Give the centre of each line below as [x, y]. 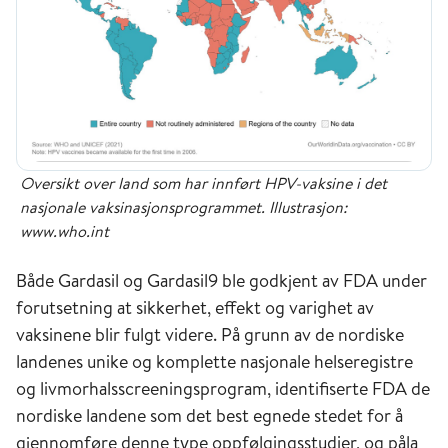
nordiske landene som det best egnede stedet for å [209, 415]
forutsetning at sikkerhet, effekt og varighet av [195, 307]
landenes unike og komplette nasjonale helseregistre [214, 361]
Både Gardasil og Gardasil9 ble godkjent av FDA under [221, 280]
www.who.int [64, 230]
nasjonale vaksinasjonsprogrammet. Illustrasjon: [183, 206]
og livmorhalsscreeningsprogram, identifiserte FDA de [223, 388]
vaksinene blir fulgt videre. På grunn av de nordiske [210, 334]
